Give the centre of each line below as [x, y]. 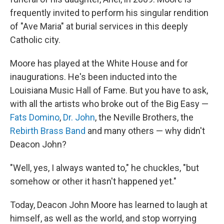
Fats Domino [35, 117]
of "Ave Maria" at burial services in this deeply [99, 26]
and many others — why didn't [145, 130]
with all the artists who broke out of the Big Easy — [109, 103]
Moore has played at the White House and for [99, 63]
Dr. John [79, 117]
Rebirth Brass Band [48, 130]
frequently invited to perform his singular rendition [109, 12]
